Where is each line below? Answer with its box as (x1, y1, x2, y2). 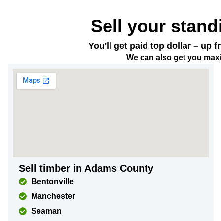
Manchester (31, 192, 75, 200)
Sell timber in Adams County (19, 163, 153, 174)
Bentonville (31, 177, 74, 185)
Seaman (31, 207, 62, 215)
